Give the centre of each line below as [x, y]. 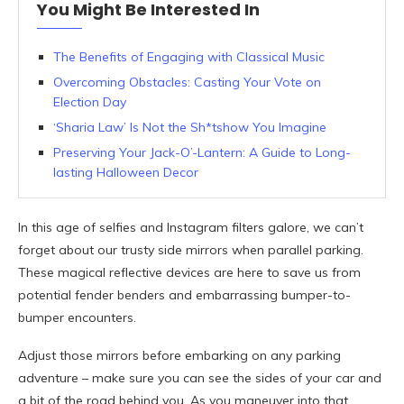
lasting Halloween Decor [126, 173]
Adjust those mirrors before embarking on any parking [179, 356]
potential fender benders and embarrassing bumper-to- [184, 295]
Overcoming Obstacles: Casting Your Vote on [187, 83]
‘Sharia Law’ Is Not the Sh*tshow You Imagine [190, 128]
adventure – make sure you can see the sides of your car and [200, 378]
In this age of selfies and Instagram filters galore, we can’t [191, 228]
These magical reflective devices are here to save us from [189, 273]
